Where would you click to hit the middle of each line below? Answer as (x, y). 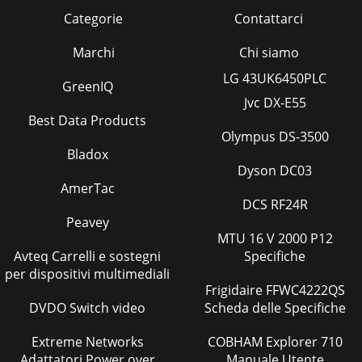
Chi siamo (269, 52)
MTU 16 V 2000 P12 (233, 238)
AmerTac (87, 188)
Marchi (93, 52)
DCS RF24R (275, 204)
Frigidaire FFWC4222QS (235, 290)
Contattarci (269, 18)
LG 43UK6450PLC (275, 78)
